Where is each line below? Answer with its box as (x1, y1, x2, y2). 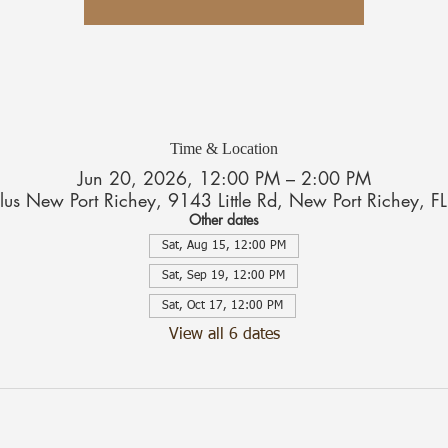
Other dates (189, 210, 259, 230)
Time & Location (170, 140, 278, 158)
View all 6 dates (168, 327, 280, 344)
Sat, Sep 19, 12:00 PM (162, 270, 285, 283)
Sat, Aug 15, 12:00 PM (162, 240, 286, 253)
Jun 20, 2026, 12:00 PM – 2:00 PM (77, 166, 371, 191)
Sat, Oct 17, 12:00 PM (162, 300, 283, 313)
